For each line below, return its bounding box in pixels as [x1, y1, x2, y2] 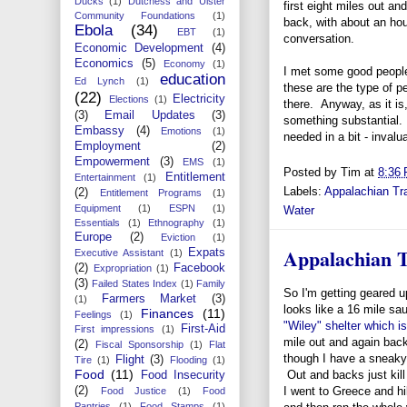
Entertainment [74, 171, 135, 183]
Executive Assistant [74, 246, 164, 258]
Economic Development [74, 41, 204, 55]
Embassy [74, 124, 124, 137]
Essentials [74, 216, 120, 228]
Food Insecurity [140, 368, 226, 382]
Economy [164, 57, 205, 69]
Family [196, 277, 226, 289]
